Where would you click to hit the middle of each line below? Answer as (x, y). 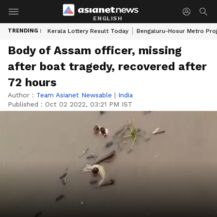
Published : (26, 104)
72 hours (32, 82)
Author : (22, 95)
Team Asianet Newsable (74, 95)
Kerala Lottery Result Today (88, 31)
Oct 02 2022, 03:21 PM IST (89, 104)
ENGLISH (108, 18)
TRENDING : (24, 31)
